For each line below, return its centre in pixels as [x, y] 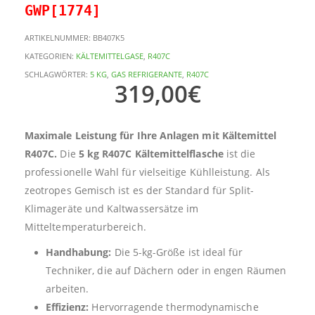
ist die [239, 153]
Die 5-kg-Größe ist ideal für [177, 252]
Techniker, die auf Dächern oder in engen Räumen [166, 270]
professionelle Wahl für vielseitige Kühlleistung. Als [147, 172]
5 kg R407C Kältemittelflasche [151, 153]
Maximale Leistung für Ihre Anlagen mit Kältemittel [151, 135]
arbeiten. [67, 288]
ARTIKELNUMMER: [59, 38]
